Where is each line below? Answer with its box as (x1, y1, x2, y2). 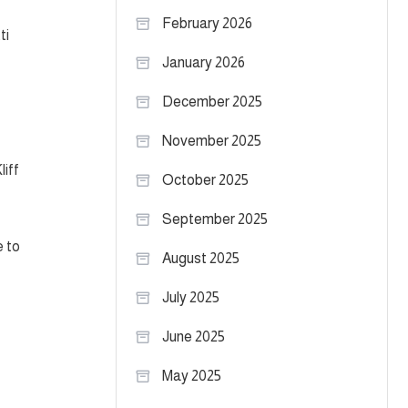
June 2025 (162, 329, 225, 344)
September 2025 (162, 211, 268, 227)
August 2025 (162, 250, 240, 266)
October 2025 (162, 172, 249, 188)
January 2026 (162, 55, 245, 70)
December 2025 (162, 94, 262, 109)
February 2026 (162, 15, 252, 31)
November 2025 (162, 133, 261, 148)
